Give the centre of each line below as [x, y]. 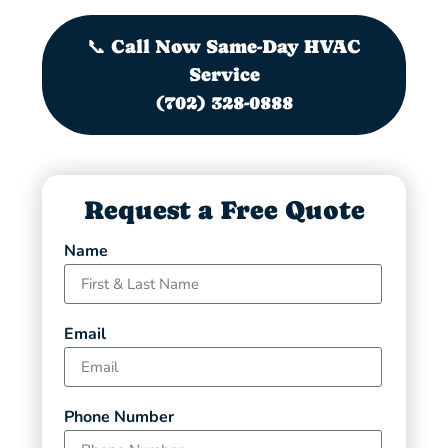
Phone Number [119, 417]
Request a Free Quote [224, 210]
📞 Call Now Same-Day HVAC [224, 47]
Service [224, 75]
